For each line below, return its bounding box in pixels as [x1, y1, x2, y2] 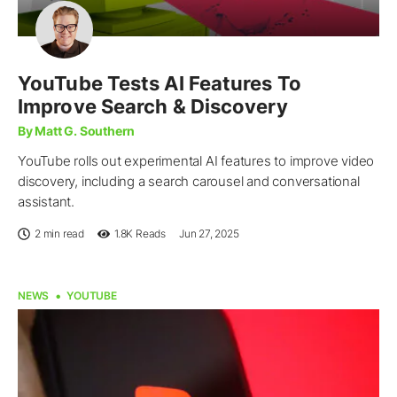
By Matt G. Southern [18, 123, 136, 139]
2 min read [35, 227, 84, 241]
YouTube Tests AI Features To [18, 72, 301, 96]
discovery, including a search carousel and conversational [18, 173, 360, 191]
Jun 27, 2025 [179, 227, 239, 241]
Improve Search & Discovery [18, 95, 288, 119]
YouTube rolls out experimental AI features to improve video [18, 152, 375, 170]
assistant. [18, 193, 74, 211]
